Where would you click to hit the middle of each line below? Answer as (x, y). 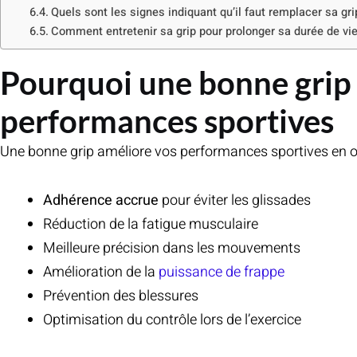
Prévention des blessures (121, 296)
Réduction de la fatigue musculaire (151, 225)
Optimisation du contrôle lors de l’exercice (172, 320)
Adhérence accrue (101, 201)
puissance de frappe (222, 273)
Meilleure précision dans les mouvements (172, 249)
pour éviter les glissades (235, 201)
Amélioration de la (101, 273)
